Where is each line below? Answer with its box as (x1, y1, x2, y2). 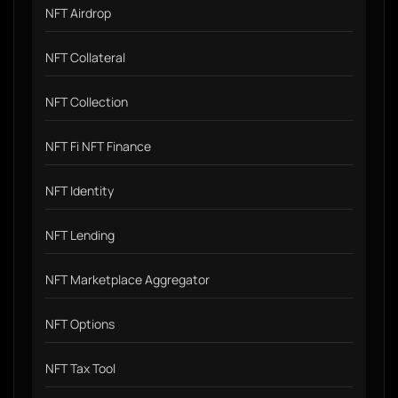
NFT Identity (45, 182, 114, 199)
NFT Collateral (45, 49, 125, 66)
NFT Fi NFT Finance (45, 138, 151, 155)
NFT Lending (45, 227, 115, 243)
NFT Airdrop (45, 4, 111, 21)
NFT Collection (45, 93, 128, 110)
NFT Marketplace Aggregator (45, 271, 210, 288)
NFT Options (45, 315, 115, 332)
